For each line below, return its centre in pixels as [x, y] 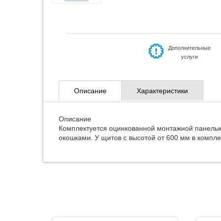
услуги [189, 57]
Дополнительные [189, 48]
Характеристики [162, 91]
